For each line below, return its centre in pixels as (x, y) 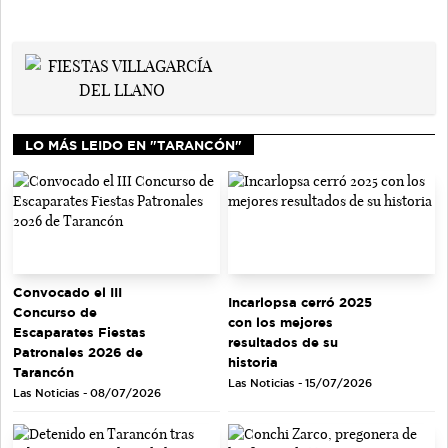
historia (253, 362)
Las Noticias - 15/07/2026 (300, 383)
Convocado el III (67, 292)
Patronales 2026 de (78, 352)
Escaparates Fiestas (79, 332)
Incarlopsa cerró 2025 (300, 302)
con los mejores (280, 322)
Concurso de (55, 312)
